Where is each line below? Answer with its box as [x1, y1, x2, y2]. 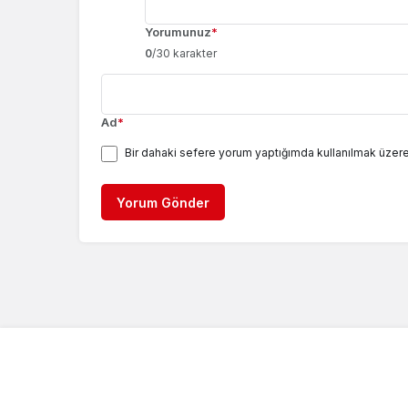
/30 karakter [152, 46, 217, 60]
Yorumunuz [145, 24, 211, 39]
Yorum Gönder [117, 194, 209, 210]
